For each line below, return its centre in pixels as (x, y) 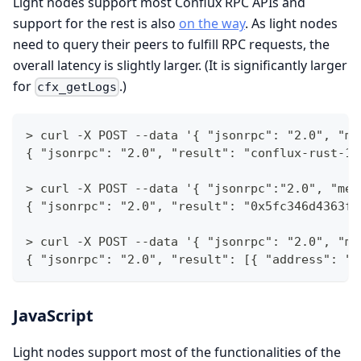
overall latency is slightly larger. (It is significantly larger (180, 65)
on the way (212, 23)
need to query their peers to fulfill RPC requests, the (171, 44)
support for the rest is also (96, 23)
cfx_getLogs (77, 87)
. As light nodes (291, 23)
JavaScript (53, 315)
